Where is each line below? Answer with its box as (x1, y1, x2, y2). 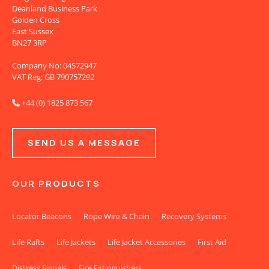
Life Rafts (12, 236, 44, 247)
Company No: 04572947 (12, 59, 97, 71)
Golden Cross (12, 14, 59, 25)
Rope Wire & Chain (83, 210, 150, 222)
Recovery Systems (162, 210, 226, 222)
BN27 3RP (12, 37, 47, 48)
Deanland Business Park (12, 2, 97, 14)
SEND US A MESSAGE (28, 136, 141, 149)
